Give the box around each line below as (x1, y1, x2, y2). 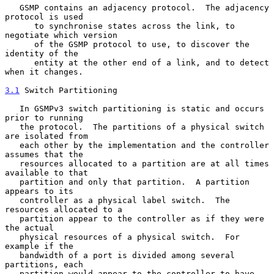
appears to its (5, 186, 73, 196)
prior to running (5, 113, 83, 122)
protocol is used (5, 12, 83, 21)
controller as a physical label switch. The (5, 195, 20, 205)
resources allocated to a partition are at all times (5, 158, 20, 168)
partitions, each (5, 259, 83, 269)
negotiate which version (5, 30, 117, 40)
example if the (5, 241, 73, 251)
